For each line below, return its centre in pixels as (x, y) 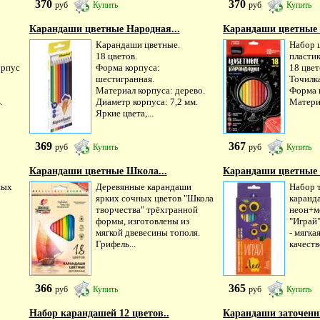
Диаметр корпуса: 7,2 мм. (146, 102)
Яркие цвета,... (124, 113)
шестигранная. (125, 79)
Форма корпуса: (127, 67)
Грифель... (115, 244)
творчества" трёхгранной (146, 210)
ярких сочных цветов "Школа (154, 198)
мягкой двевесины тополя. (147, 232)
